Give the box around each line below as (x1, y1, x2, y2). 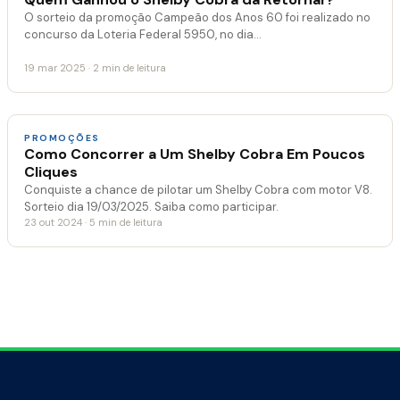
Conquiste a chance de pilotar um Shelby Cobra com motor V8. (24, 182, 372, 198)
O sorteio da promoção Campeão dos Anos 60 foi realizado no (24, 10, 371, 26)
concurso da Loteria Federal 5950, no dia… (24, 27, 262, 43)
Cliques (24, 162, 78, 182)
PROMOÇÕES (24, 132, 100, 145)
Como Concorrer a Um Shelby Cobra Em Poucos (24, 145, 365, 164)
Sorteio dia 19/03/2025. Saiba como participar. (24, 199, 279, 215)
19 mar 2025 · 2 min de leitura (24, 62, 166, 75)
